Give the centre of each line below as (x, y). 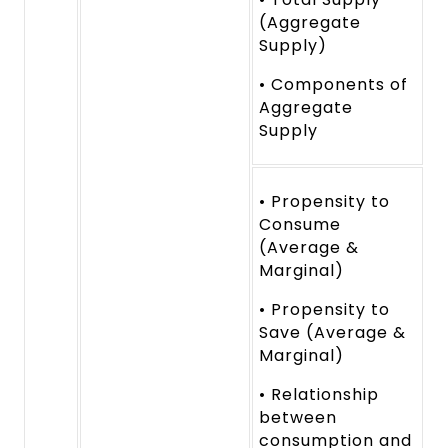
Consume (300, 225)
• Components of (333, 85)
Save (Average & (332, 333)
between (298, 418)
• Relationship (319, 395)
